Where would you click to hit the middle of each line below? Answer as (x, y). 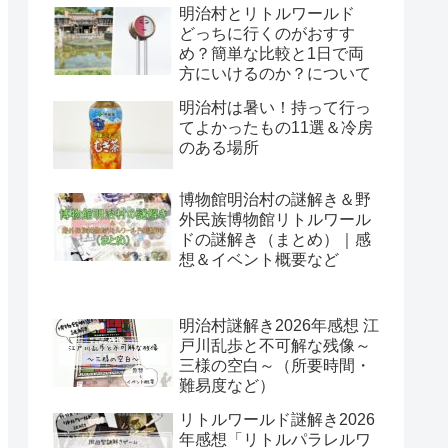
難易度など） (227, 386)
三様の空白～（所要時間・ (275, 366)
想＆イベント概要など (259, 259)
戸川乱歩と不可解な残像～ (275, 346)
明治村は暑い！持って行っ (275, 108)
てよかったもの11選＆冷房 (276, 128)
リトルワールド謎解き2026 (277, 420)
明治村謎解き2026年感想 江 (279, 326)
